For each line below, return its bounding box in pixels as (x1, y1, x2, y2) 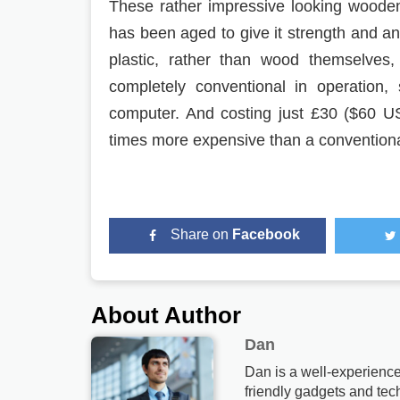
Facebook (232, 227, 301, 242)
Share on (171, 227, 233, 242)
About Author (91, 302, 241, 329)
